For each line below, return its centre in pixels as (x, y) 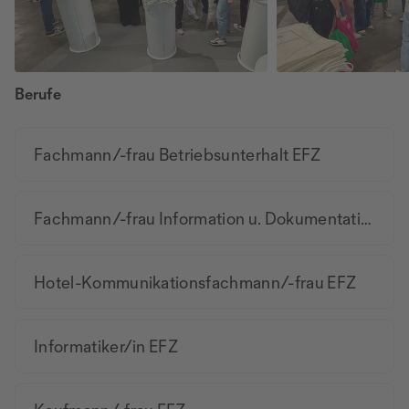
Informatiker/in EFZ (106, 346)
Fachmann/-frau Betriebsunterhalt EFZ (178, 154)
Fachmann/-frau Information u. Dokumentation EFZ (367, 218)
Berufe (38, 94)
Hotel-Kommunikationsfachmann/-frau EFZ (195, 282)
